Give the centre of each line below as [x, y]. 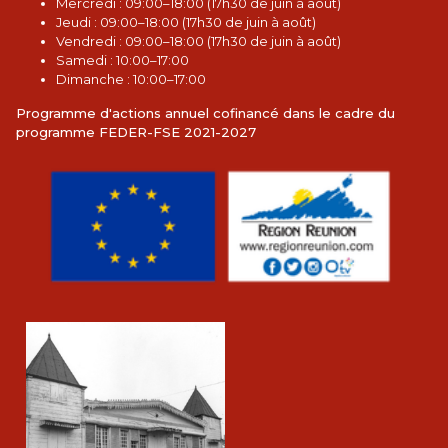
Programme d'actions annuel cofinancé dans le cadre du [205, 113]
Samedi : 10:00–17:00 [122, 60]
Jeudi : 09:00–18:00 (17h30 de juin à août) [186, 22]
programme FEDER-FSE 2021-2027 [136, 132]
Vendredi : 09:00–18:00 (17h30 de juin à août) [198, 41]
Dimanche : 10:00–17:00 [131, 79]
